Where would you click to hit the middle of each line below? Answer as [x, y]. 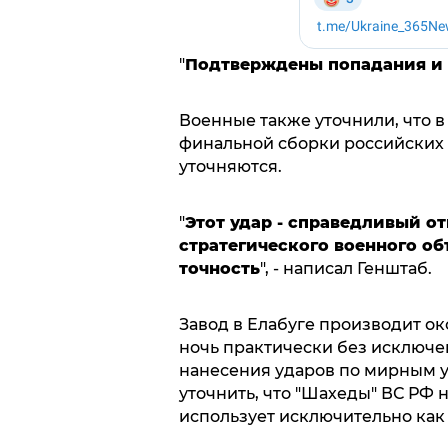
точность [219, 268]
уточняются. [230, 166]
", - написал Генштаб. [345, 268]
